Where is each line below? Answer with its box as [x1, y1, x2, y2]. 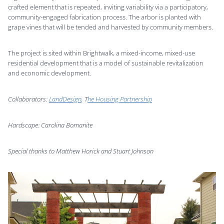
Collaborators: [8, 94, 49, 104]
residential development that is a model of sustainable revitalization [8, 58, 203, 68]
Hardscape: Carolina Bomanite [8, 120, 92, 130]
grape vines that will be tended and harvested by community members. [8, 22, 213, 32]
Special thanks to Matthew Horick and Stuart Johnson [8, 146, 153, 156]
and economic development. [8, 68, 91, 78]
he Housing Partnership [87, 94, 152, 104]
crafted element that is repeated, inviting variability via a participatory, [8, 2, 208, 12]
